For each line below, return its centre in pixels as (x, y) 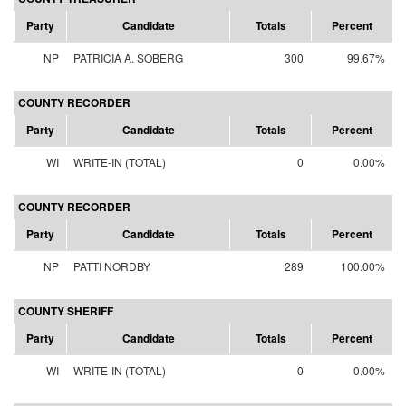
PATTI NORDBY (112, 266)
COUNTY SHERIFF (66, 311)
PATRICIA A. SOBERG (128, 58)
